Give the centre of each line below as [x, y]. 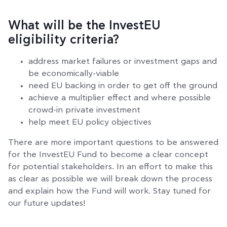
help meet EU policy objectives [90, 122]
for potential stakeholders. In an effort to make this [110, 166]
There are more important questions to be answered [113, 142]
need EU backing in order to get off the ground [123, 85]
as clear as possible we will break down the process [110, 179]
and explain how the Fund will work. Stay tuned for [109, 191]
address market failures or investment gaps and [123, 61]
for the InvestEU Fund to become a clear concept [108, 154]
